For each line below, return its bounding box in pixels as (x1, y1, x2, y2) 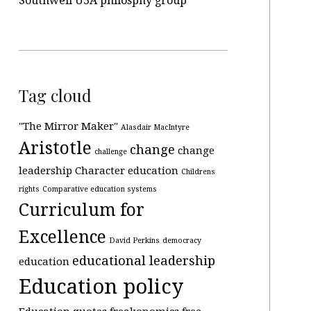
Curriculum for (18, 200, 144, 220)
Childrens (180, 167, 215, 176)
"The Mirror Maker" (18, 120, 118, 133)
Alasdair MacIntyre (120, 123, 190, 132)
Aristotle (18, 138, 92, 158)
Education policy (18, 275, 183, 299)
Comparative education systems (42, 185, 157, 194)
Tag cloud (18, 83, 92, 106)
